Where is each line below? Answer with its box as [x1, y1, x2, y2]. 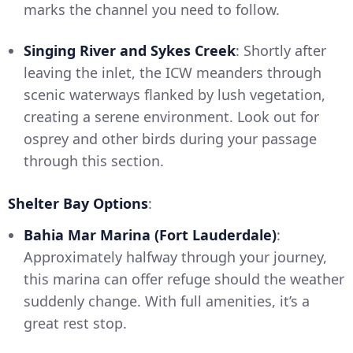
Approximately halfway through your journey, [24, 247, 327, 267]
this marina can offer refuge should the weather [24, 269, 344, 289]
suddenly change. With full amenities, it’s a [24, 292, 310, 311]
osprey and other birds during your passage [24, 129, 317, 149]
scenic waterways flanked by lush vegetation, [24, 85, 325, 105]
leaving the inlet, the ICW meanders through [24, 63, 321, 83]
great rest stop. [24, 314, 127, 333]
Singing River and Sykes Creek [24, 41, 236, 61]
